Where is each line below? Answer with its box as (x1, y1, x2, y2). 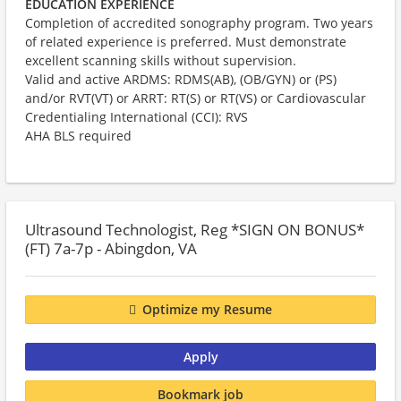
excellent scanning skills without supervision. (25, 52, 296, 69)
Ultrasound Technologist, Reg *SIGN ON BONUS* (25, 219, 364, 240)
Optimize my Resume (142, 301, 272, 319)
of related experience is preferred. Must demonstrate (25, 33, 346, 50)
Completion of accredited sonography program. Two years (25, 14, 373, 31)
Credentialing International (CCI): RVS (25, 108, 248, 125)
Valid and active (25, 71, 124, 88)
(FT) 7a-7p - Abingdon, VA (25, 238, 197, 259)
